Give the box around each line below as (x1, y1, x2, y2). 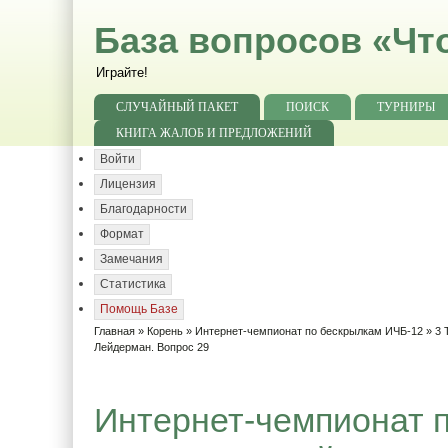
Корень (147, 325, 183, 337)
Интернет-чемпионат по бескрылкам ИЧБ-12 (195, 325, 423, 337)
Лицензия (100, 177, 156, 191)
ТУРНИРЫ (377, 100, 435, 114)
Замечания (100, 252, 163, 266)
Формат (100, 227, 144, 241)
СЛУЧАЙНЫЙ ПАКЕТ (116, 100, 238, 114)
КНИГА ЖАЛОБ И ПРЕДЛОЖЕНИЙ (116, 126, 312, 140)
